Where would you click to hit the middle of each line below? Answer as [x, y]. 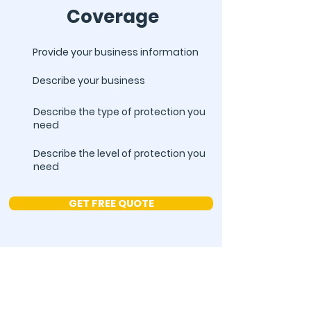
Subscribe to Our [111, 273]
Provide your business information [116, 52]
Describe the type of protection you [119, 112]
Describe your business [89, 81]
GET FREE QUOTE [111, 203]
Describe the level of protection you [119, 153]
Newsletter [111, 296]
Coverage [113, 17]
